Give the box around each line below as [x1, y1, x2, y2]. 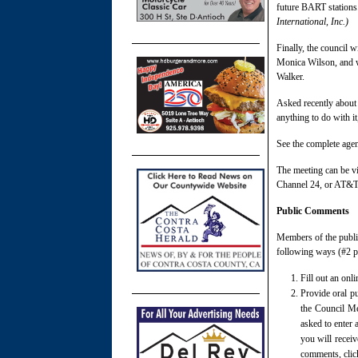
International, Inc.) [276, 15, 348, 27]
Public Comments [276, 205, 349, 217]
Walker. [276, 70, 304, 82]
